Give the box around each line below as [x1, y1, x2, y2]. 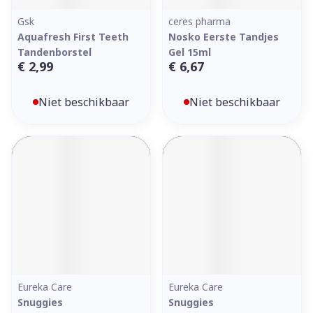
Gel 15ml [168, 45, 211, 59]
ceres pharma [168, 15, 231, 28]
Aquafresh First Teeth [17, 30, 129, 43]
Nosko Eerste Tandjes [168, 30, 279, 43]
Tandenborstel [17, 45, 92, 59]
